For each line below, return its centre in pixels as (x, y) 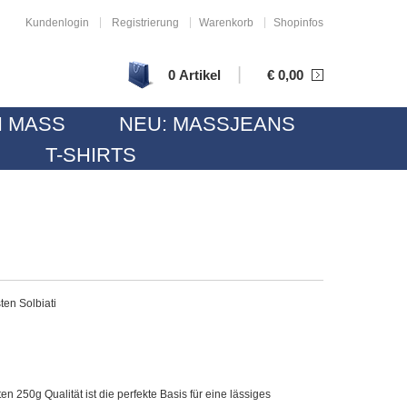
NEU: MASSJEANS (200, 124)
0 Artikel (194, 75)
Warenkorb (226, 23)
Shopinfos (298, 23)
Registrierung (145, 23)
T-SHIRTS (91, 155)
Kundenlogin (57, 23)
